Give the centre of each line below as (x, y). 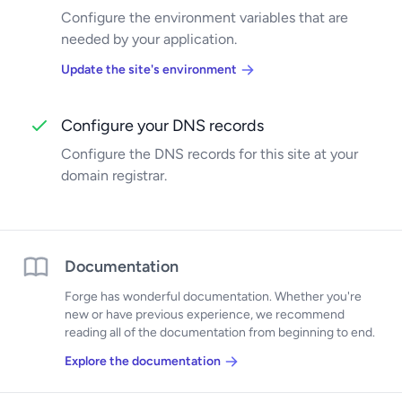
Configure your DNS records (162, 126)
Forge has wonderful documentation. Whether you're (213, 297)
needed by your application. (149, 39)
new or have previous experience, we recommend (205, 315)
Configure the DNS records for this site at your (210, 154)
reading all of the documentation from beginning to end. (220, 332)
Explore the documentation (143, 361)
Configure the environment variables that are (205, 17)
